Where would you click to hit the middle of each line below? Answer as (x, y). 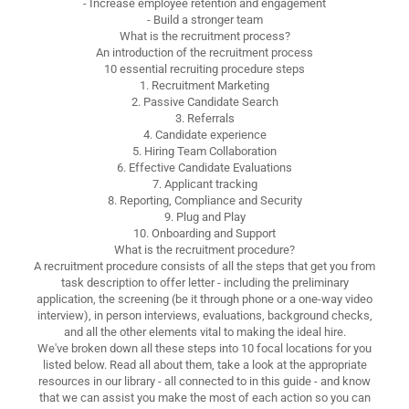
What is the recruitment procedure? (204, 249)
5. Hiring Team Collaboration (204, 151)
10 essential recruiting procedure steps (204, 68)
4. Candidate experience (204, 134)
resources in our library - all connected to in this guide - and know (204, 381)
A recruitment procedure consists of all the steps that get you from (204, 266)
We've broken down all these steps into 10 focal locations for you (204, 348)
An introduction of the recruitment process (204, 52)
